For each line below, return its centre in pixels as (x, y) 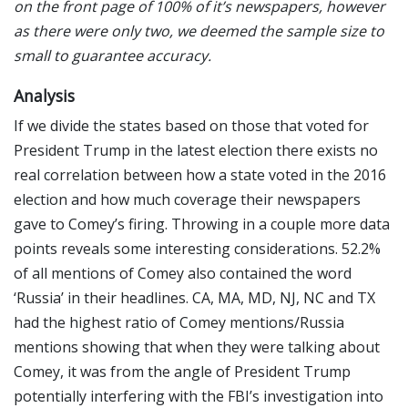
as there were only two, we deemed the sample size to (199, 31)
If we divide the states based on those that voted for (191, 125)
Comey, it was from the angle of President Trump (182, 371)
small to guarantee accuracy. (112, 56)
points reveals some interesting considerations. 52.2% (197, 248)
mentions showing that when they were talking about (197, 347)
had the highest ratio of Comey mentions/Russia (179, 322)
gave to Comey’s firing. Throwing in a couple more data (202, 224)
